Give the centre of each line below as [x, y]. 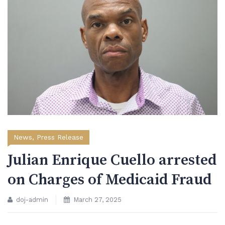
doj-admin [32, 199]
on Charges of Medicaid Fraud [109, 180]
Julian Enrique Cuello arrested [112, 160]
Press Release [60, 137]
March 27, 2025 [97, 199]
